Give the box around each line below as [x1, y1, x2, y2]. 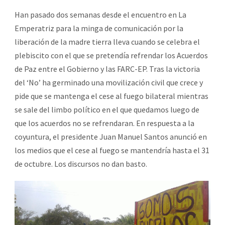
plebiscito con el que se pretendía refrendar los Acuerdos [15, 50, 208, 60]
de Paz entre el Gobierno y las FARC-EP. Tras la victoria [15, 63, 200, 74]
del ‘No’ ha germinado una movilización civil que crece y [15, 77, 203, 87]
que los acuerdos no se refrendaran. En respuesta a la [15, 118, 194, 128]
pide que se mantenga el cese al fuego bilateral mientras [15, 90, 208, 101]
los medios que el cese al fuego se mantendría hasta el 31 [15, 145, 209, 155]
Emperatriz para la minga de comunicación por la [15, 23, 183, 33]
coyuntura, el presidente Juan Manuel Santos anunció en [15, 131, 207, 142]
